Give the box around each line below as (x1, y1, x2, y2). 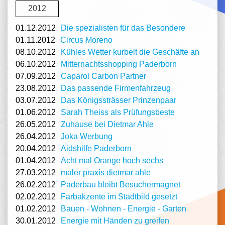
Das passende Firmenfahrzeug (61, 83, 171, 92)
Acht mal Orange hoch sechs (61, 156, 163, 165)
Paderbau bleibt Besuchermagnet (61, 180, 180, 189)
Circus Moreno (60, 35, 113, 44)
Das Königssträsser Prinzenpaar (61, 95, 176, 104)
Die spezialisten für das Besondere (61, 23, 185, 32)
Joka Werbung (61, 132, 113, 141)
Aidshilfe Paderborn (61, 144, 132, 153)
